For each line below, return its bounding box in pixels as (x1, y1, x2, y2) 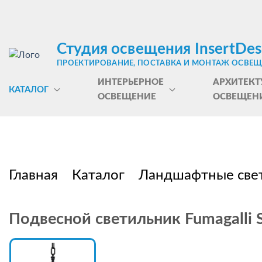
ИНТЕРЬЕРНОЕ (97, 78, 164, 87)
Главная (9, 168, 58, 182)
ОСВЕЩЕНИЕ (97, 92, 156, 101)
